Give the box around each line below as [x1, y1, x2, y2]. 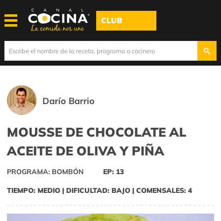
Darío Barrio [42, 95, 95, 107]
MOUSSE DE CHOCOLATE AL [7, 124, 186, 140]
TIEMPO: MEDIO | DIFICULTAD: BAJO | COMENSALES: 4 [7, 186, 192, 195]
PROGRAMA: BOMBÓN [7, 167, 84, 177]
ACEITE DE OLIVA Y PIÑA [7, 143, 164, 159]
